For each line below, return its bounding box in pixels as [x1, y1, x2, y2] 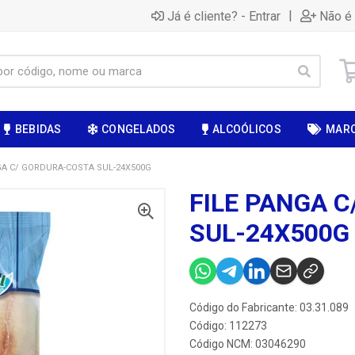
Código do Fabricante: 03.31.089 [189, 301, 349, 314]
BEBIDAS [14, 123, 62, 136]
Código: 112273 [189, 319, 267, 332]
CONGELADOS [101, 123, 176, 136]
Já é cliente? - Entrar [167, 8, 281, 24]
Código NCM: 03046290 [189, 338, 306, 350]
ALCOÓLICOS [212, 123, 281, 136]
